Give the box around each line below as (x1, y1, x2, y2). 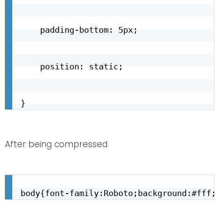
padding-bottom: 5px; (21, 25, 138, 35)
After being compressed (5, 138, 108, 151)
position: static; (21, 62, 123, 72)
